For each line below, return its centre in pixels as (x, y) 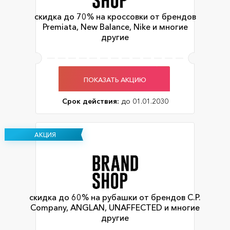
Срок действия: (90, 101)
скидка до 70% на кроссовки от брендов (115, 17)
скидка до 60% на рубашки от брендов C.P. (115, 197)
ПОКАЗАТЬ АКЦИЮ (115, 79)
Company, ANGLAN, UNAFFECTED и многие (115, 208)
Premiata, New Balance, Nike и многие (115, 27)
